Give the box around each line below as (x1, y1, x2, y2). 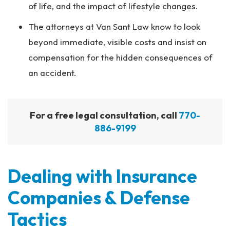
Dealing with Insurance (8, 165, 197, 187)
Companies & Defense (8, 186, 190, 209)
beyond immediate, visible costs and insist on (28, 36, 206, 47)
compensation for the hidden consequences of (28, 52, 213, 63)
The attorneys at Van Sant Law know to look (28, 21, 200, 32)
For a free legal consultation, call (30, 109, 179, 121)
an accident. (28, 67, 76, 78)
